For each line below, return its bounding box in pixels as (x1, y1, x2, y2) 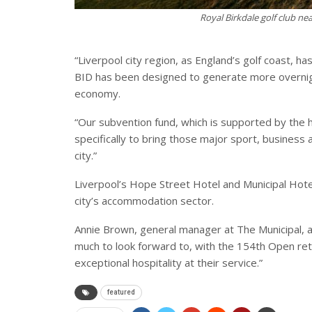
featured (107, 288, 135, 297)
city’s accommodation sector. (75, 194, 214, 208)
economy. (75, 86, 120, 101)
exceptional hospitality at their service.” (75, 256, 263, 270)
